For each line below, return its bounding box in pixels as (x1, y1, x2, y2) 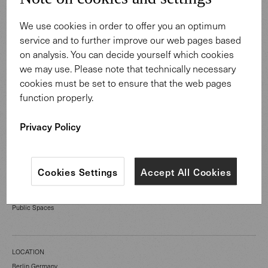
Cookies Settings (38, 165, 118, 178)
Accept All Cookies (141, 165, 232, 178)
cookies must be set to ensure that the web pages (20, 76, 232, 89)
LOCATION (12, 247, 44, 257)
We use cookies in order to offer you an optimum (20, 19, 227, 32)
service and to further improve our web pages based (20, 33, 242, 46)
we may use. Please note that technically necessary (20, 62, 236, 75)
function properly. (20, 90, 94, 103)
